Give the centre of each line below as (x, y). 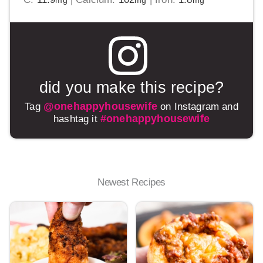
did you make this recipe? (131, 88)
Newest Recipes (131, 183)
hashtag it (77, 119)
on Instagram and (198, 106)
